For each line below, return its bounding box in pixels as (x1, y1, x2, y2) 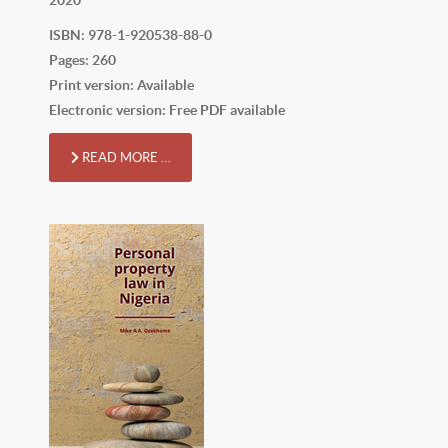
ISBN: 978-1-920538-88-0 (49, 26, 212, 43)
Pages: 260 (49, 51, 116, 68)
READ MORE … (79, 149, 170, 165)
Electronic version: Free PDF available (49, 101, 285, 118)
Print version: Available (49, 76, 194, 93)
